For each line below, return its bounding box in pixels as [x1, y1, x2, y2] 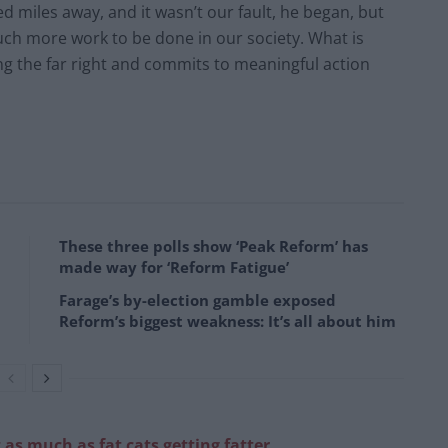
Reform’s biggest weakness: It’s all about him [59, 310, 396, 331]
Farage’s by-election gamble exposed [59, 289, 336, 310]
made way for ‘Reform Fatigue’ [59, 256, 289, 277]
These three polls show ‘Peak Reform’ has [59, 235, 368, 256]
